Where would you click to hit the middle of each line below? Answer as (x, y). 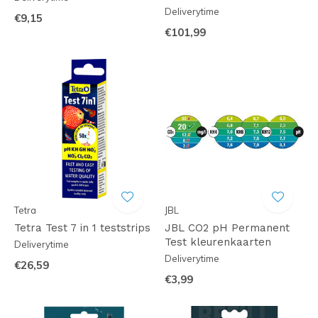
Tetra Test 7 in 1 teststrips (82, 227)
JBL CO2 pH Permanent (227, 227)
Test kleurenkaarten (218, 242)
